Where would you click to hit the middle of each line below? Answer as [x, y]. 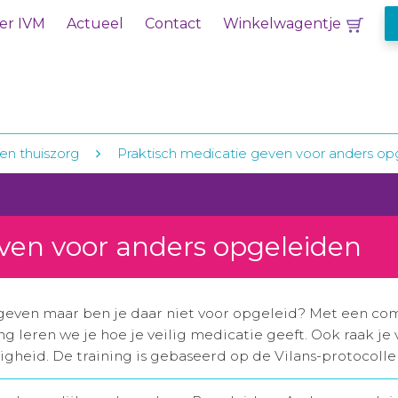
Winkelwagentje [282, 24]
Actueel [95, 24]
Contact [173, 24]
